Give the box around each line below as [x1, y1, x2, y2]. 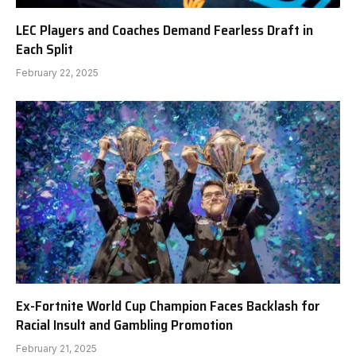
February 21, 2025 [16, 342, 97, 354]
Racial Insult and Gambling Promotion [16, 313, 233, 336]
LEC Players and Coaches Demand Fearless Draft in [16, 19, 313, 42]
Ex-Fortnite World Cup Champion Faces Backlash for [16, 294, 320, 317]
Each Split [16, 38, 73, 61]
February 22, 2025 [16, 67, 99, 79]
